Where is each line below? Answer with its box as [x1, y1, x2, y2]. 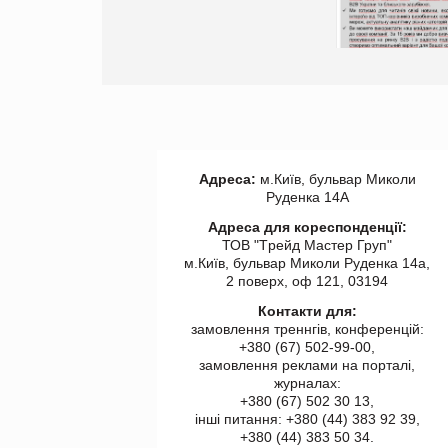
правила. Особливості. [108, 26, 256, 43]
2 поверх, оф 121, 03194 [226, 272, 388, 289]
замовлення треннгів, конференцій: [190, 320, 424, 337]
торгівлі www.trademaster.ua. [108, 8, 294, 25]
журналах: [273, 374, 341, 391]
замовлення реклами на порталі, [199, 356, 415, 373]
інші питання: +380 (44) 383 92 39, [194, 410, 420, 427]
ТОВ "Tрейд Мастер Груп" [222, 236, 392, 253]
